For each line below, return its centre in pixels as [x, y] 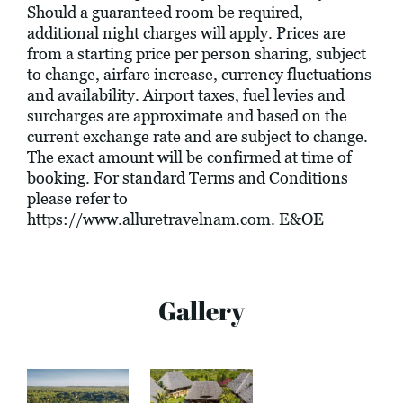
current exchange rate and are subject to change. [197, 137]
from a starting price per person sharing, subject [197, 54]
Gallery [201, 311]
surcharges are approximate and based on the [187, 116]
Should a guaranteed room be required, [165, 13]
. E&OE [297, 219]
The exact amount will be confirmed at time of [189, 157]
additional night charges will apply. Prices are [186, 33]
